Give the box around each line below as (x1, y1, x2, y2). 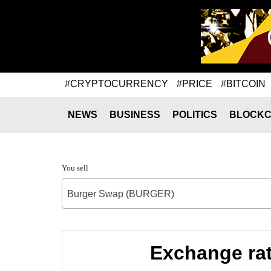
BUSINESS (109, 109, 160, 120)
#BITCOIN (221, 78, 266, 89)
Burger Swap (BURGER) (67, 189, 174, 199)
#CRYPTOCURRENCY (65, 78, 168, 89)
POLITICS (172, 109, 217, 120)
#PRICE (177, 78, 212, 89)
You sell (62, 163, 88, 172)
